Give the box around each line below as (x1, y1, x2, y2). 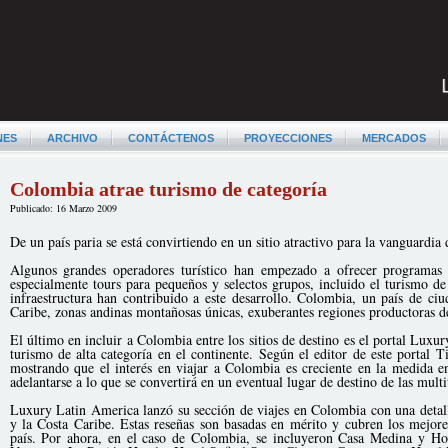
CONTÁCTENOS (127, 132, 214, 144)
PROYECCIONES (243, 132, 332, 144)
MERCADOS (361, 132, 426, 144)
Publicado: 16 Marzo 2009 (9, 201, 117, 215)
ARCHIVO (46, 132, 98, 144)
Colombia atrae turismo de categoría (9, 178, 327, 200)
